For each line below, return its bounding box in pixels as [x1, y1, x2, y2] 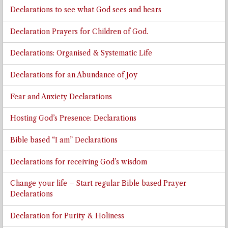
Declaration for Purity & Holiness [10, 211, 124, 220]
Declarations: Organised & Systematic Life [10, 49, 152, 58]
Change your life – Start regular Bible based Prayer [10, 179, 186, 188]
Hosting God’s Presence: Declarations [10, 114, 136, 123]
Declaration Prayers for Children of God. [10, 27, 148, 36]
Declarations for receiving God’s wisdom [10, 157, 147, 166]
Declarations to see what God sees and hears [10, 6, 161, 15]
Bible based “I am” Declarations [10, 135, 118, 145]
